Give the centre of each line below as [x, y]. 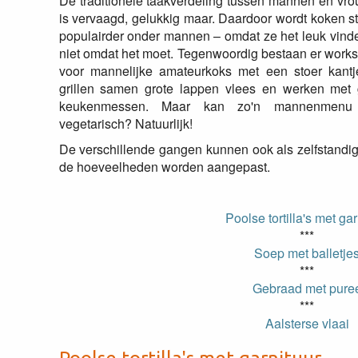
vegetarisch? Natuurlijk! [125, 123]
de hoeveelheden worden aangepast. [164, 167]
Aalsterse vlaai [307, 323]
